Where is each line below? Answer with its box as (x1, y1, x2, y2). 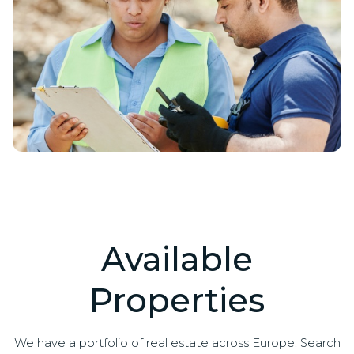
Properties (89, 280, 265, 321)
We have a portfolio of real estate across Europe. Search (13, 336, 341, 350)
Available (101, 239, 253, 280)
